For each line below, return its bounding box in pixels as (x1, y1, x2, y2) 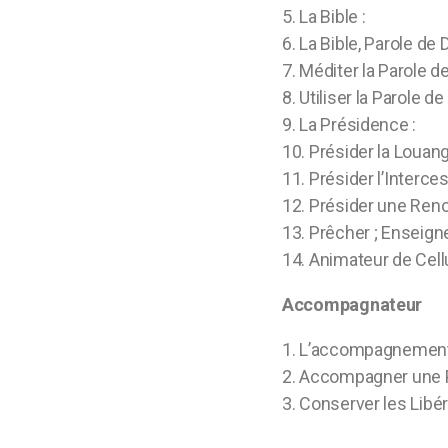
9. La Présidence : (282, 114, 417, 135)
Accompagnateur (282, 294, 426, 315)
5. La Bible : (282, 6, 366, 27)
